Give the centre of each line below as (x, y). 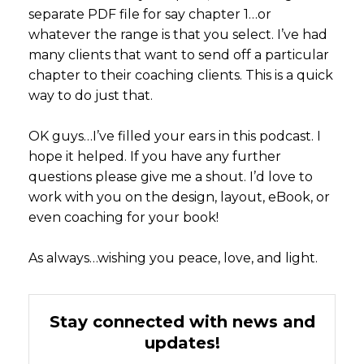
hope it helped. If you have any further (155, 156)
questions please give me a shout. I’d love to (171, 176)
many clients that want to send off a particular (179, 54)
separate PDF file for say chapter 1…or (150, 14)
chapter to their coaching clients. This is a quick (181, 75)
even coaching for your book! (123, 217)
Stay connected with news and (182, 321)
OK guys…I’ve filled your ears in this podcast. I (175, 136)
